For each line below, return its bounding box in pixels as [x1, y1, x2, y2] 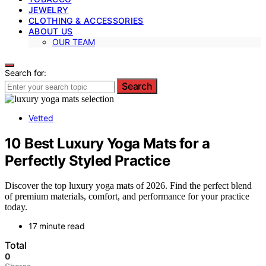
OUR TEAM [52, 36, 95, 47]
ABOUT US [28, 26, 73, 36]
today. [5, 202, 27, 213]
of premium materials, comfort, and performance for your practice [5, 191, 249, 202]
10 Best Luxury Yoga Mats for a [5, 134, 210, 152]
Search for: [5, 67, 47, 78]
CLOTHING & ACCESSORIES [28, 15, 144, 26]
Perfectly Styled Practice [5, 151, 170, 169]
